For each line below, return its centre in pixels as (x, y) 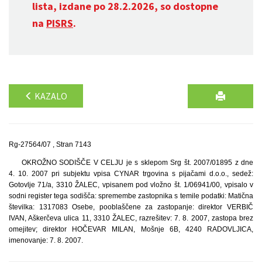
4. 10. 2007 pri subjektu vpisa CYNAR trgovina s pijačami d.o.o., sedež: (131, 174)
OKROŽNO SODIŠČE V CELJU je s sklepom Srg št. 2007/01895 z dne (137, 163)
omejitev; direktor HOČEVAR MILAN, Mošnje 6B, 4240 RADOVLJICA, (131, 229)
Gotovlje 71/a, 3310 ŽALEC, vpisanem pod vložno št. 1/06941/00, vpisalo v (131, 185)
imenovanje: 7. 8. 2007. (46, 240)
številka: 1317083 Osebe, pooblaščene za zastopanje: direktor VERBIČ (131, 207)
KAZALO (50, 96)
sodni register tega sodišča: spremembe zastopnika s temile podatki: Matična (131, 196)
